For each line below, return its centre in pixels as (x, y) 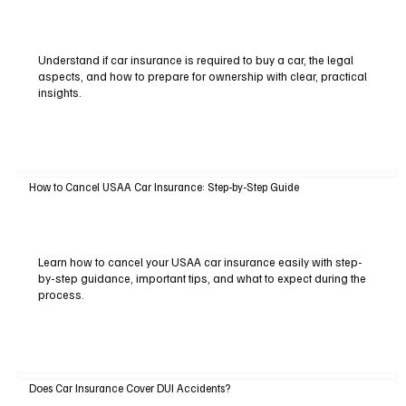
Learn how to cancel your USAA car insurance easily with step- (200, 261)
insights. (59, 93)
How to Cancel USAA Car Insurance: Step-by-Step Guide (164, 186)
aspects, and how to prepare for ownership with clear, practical (202, 77)
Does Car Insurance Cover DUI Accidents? (129, 388)
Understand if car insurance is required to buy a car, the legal (195, 60)
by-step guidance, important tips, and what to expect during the (202, 278)
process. (61, 294)
